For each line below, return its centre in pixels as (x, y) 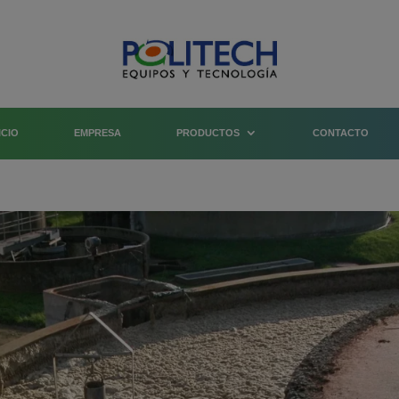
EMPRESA (98, 132)
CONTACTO (341, 132)
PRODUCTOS (208, 132)
